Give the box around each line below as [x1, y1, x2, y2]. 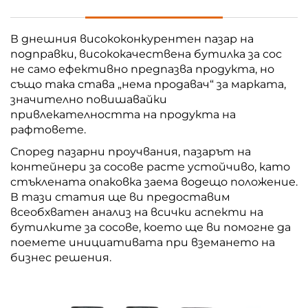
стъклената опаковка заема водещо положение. [10, 175, 298, 188]
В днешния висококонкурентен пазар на [10, 32, 254, 45]
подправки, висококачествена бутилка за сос [10, 47, 282, 60]
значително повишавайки [10, 92, 167, 106]
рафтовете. [10, 122, 86, 136]
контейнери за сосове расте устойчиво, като [10, 159, 290, 173]
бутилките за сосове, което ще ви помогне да [10, 220, 291, 234]
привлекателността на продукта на [10, 107, 236, 121]
